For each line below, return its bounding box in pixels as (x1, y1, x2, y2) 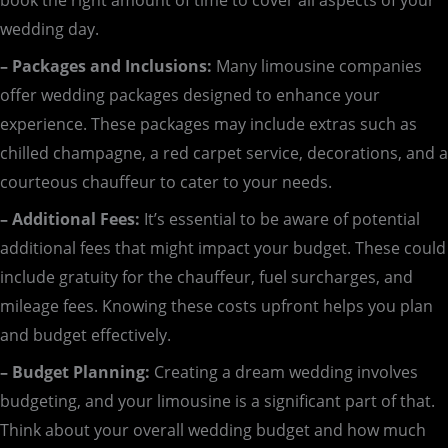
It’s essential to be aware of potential (140, 208, 420, 231)
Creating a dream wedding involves (150, 361, 418, 384)
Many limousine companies (212, 55, 422, 78)
